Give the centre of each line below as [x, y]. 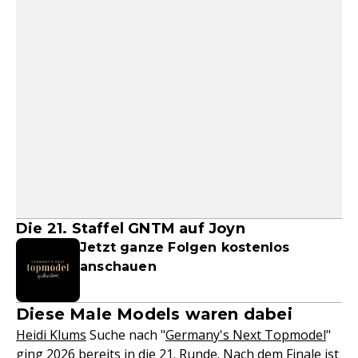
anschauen [118, 267]
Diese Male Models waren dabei [154, 314]
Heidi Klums [51, 335]
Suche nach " [126, 335]
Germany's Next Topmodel [246, 335]
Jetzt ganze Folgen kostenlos [185, 247]
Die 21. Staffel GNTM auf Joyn [131, 229]
